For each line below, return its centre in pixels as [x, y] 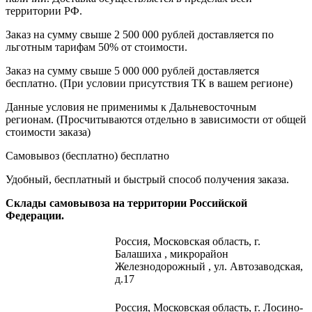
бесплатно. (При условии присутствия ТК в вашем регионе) [149, 83]
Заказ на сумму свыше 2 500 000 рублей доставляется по [140, 34]
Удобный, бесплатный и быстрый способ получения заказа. [147, 179]
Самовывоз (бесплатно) [63, 156]
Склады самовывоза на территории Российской [126, 203]
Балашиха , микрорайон [172, 254]
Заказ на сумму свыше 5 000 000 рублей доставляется [132, 71]
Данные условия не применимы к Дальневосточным [131, 107]
